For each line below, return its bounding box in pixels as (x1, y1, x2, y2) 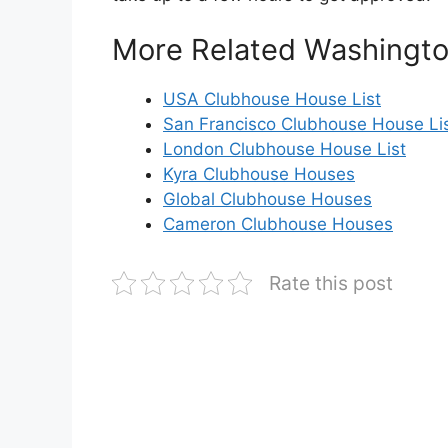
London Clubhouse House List (163, 139, 406, 160)
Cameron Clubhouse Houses (163, 214, 393, 235)
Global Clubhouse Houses (163, 189, 372, 210)
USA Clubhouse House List (163, 89, 381, 110)
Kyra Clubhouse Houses (163, 164, 355, 185)
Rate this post (269, 271, 393, 296)
